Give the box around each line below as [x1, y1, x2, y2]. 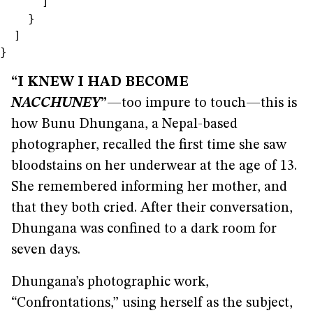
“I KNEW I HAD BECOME [11, 75, 189, 89]
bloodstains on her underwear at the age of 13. [11, 159, 297, 173]
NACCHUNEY [11, 96, 101, 110]
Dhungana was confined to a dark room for [11, 222, 277, 236]
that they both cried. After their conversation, [11, 201, 293, 215]
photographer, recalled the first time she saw [11, 138, 286, 152]
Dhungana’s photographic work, [11, 275, 209, 289]
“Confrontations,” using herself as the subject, [11, 296, 293, 310]
